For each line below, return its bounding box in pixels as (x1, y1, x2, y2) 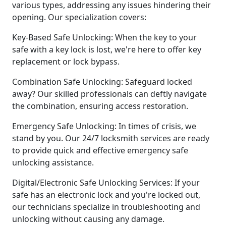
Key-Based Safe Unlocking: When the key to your (12, 31, 197, 43)
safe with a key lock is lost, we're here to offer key (12, 43, 201, 55)
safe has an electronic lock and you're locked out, (12, 189, 200, 200)
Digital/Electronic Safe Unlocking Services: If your (12, 177, 200, 188)
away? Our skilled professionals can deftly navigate (12, 88, 207, 99)
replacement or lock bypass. (12, 55, 120, 67)
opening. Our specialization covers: (12, 11, 146, 23)
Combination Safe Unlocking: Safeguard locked (12, 76, 192, 87)
